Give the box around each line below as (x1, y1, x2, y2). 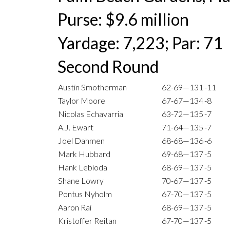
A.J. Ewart (58, 122, 93, 132)
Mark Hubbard (58, 149, 110, 159)
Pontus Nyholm (58, 189, 112, 199)
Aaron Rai (58, 202, 91, 213)
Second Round (57, 56, 159, 77)
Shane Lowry (58, 176, 104, 186)
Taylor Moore (58, 95, 105, 106)
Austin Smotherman (58, 82, 127, 92)
